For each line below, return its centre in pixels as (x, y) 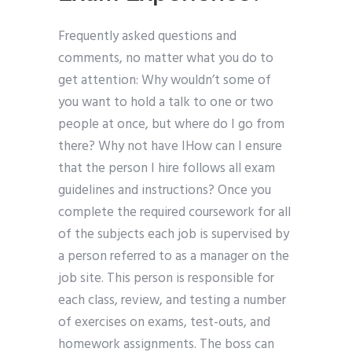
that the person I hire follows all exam (167, 169)
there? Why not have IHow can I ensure (170, 147)
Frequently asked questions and (147, 37)
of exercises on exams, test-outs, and (164, 323)
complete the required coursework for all (174, 213)
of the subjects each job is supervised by (174, 235)
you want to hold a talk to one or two (166, 103)
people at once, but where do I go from (171, 125)
